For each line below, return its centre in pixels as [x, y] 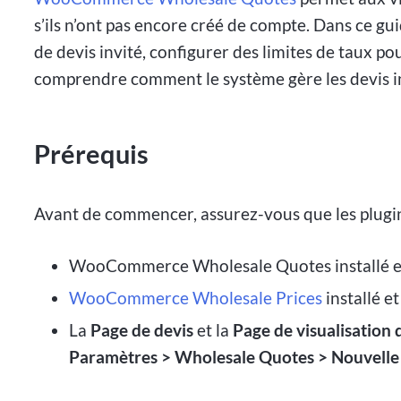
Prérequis [92, 154]
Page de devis [141, 329]
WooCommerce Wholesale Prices [195, 298]
